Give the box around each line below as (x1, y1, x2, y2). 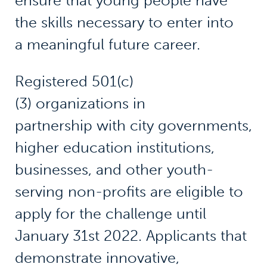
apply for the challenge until (14, 205, 206, 223)
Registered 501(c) (14, 73, 133, 91)
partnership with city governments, (14, 117, 252, 135)
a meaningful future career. (14, 36, 200, 54)
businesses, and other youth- (14, 161, 213, 179)
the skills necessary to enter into (14, 14, 234, 32)
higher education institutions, (14, 139, 215, 157)
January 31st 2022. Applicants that (14, 227, 247, 245)
